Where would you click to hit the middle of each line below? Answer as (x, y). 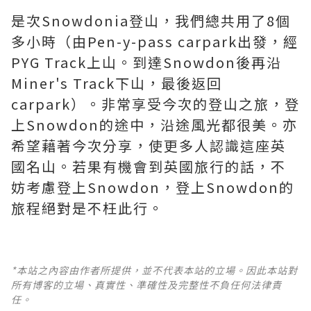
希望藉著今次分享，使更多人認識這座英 (149, 146)
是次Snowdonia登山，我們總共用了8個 (151, 21)
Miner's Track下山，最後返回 (117, 83)
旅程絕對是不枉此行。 (87, 208)
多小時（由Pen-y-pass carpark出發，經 (155, 42)
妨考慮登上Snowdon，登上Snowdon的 (153, 187)
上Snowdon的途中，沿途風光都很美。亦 (154, 125)
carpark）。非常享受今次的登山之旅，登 (155, 104)
